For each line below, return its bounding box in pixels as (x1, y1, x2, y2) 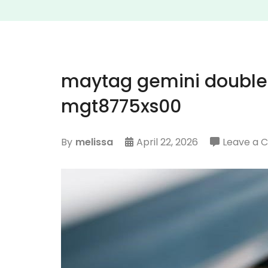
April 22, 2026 (136, 135, 198, 149)
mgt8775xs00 (61, 94, 181, 119)
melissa (75, 135, 113, 149)
